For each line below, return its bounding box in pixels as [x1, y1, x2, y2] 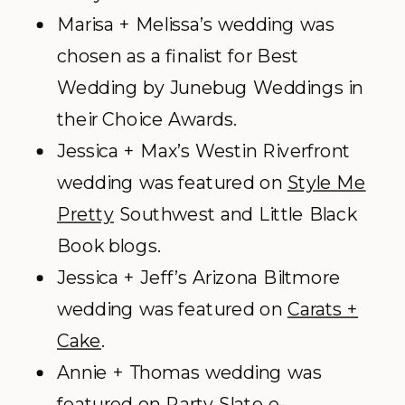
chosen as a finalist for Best [57, 44, 299, 68]
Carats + [287, 297, 359, 321]
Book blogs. [57, 234, 161, 258]
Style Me [287, 171, 366, 194]
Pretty [57, 202, 114, 226]
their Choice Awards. [57, 108, 237, 131]
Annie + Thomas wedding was [57, 361, 322, 384]
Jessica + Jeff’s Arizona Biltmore [57, 266, 341, 289]
